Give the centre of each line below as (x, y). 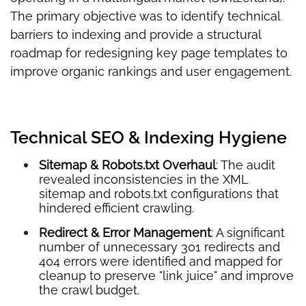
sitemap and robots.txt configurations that (159, 193)
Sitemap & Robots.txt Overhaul (127, 165)
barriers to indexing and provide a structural (136, 34)
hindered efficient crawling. (116, 208)
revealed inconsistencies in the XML (143, 179)
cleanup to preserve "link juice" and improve (166, 275)
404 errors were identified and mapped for (161, 261)
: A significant (248, 232)
